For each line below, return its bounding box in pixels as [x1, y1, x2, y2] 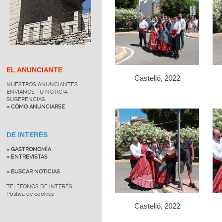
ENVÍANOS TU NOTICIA [6, 88, 67, 95]
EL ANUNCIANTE [6, 66, 62, 74]
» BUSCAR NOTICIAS [6, 168, 60, 175]
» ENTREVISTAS [6, 153, 48, 160]
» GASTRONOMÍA [6, 146, 51, 153]
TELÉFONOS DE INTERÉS [6, 183, 72, 190]
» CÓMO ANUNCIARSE [6, 103, 65, 110]
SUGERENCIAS [6, 96, 45, 103]
